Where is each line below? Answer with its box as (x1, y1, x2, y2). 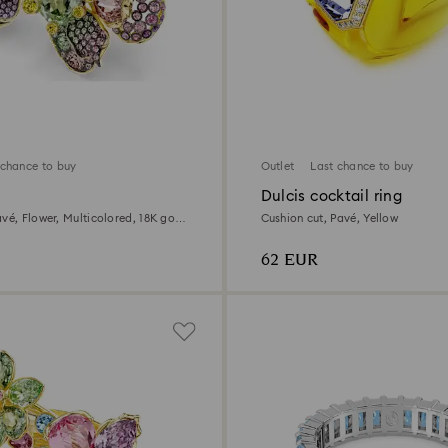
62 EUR (260, 247, 318, 273)
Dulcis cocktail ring (260, 188, 402, 204)
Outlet (260, 160, 295, 172)
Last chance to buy (310, 160, 414, 172)
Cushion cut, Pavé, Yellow (260, 212, 398, 224)
